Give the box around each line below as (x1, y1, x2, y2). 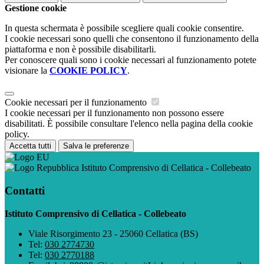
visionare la (5, 65, 49, 76)
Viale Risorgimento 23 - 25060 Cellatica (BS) (28, 228, 198, 239)
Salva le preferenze (63, 141, 129, 151)
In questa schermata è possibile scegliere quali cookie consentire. (5, 23, 244, 34)
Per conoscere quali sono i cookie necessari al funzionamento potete (5, 55, 256, 65)
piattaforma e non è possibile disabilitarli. (5, 44, 156, 55)
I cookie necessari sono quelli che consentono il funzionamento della (5, 34, 259, 44)
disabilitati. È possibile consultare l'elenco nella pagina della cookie (5, 118, 253, 129)
